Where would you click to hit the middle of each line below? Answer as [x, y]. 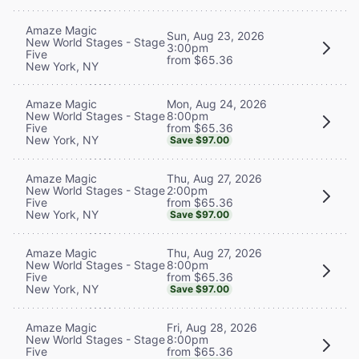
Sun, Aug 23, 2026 [216, 36]
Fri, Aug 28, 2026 [212, 327]
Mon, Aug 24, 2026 [217, 103]
